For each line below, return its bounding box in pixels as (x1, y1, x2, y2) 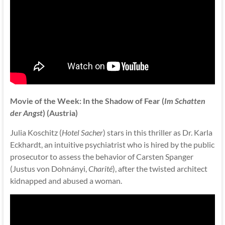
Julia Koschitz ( (10, 127, 62, 137)
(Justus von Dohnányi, (10, 163, 88, 173)
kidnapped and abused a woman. (10, 175, 122, 185)
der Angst (10, 107, 43, 118)
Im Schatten (164, 95, 205, 105)
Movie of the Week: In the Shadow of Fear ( (10, 95, 164, 105)
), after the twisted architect (112, 163, 207, 173)
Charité (88, 163, 113, 173)
